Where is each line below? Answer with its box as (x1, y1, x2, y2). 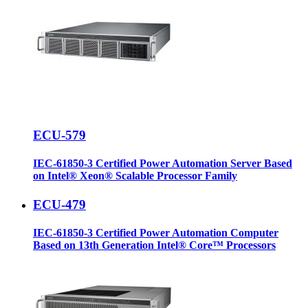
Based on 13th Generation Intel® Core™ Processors (33, 239, 276, 251)
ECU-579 (33, 128, 86, 143)
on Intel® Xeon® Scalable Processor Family (33, 170, 237, 182)
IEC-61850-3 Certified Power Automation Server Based (33, 157, 292, 170)
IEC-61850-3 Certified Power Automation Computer (33, 226, 278, 239)
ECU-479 (33, 197, 86, 212)
